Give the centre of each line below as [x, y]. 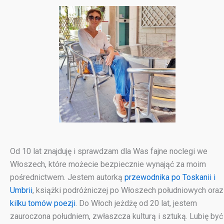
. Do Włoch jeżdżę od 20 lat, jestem [136, 203]
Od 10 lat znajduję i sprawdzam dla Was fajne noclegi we [109, 151]
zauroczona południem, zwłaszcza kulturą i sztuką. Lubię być [116, 216]
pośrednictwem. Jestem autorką [67, 177]
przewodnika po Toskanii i [170, 177]
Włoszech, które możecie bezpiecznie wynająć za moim [108, 164]
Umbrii [21, 190]
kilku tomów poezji [43, 203]
